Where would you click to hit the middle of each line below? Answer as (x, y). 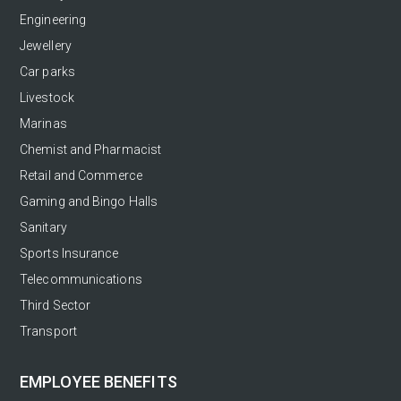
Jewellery (46, 45)
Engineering (53, 19)
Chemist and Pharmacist (91, 149)
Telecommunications (81, 279)
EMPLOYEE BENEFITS (98, 381)
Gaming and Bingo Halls (89, 201)
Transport (48, 331)
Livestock (47, 97)
